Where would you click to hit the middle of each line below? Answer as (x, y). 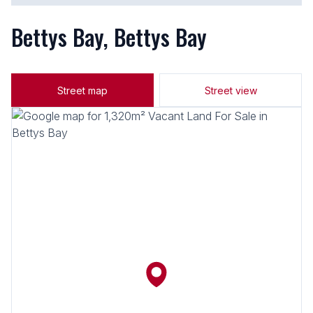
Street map (82, 90)
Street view (231, 90)
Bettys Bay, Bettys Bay (109, 37)
